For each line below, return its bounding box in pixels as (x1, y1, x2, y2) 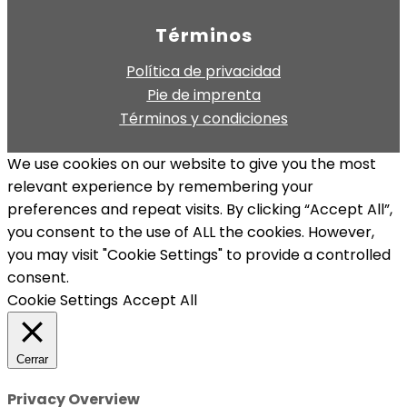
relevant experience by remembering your (7, 175, 313, 197)
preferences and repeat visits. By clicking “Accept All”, (7, 198, 392, 220)
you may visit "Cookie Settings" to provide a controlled (7, 243, 391, 265)
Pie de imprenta (146, 84, 261, 105)
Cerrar (16, 352, 48, 366)
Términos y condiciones (119, 107, 288, 129)
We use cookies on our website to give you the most (7, 153, 376, 174)
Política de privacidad (126, 60, 281, 82)
